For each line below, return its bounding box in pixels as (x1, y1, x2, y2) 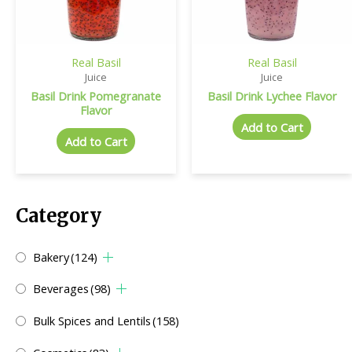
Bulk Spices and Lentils (33, 313, 151, 329)
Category (16, 204, 101, 228)
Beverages (33, 280, 89, 297)
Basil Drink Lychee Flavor (207, 87, 337, 104)
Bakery (33, 248, 69, 265)
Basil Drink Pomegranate (31, 87, 161, 104)
